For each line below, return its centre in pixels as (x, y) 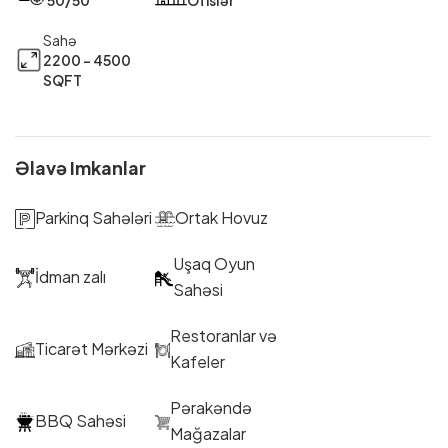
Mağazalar (208, 433)
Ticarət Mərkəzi (91, 348)
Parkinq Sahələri (93, 217)
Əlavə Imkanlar (80, 167)
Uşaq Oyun (214, 263)
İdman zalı (70, 276)
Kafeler (198, 361)
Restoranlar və (224, 335)
